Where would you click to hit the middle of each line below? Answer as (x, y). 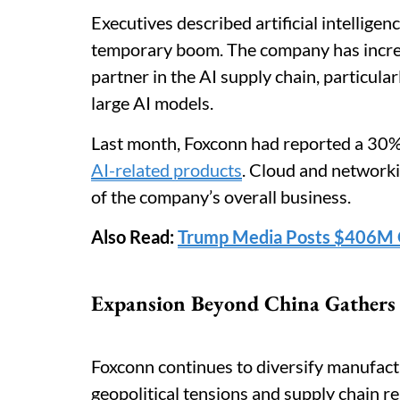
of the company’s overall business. (221, 196)
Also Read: (134, 237)
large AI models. (152, 103)
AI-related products (167, 170)
